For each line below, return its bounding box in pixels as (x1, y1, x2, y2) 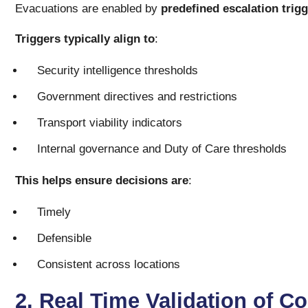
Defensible (36, 232, 91, 245)
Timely (36, 206, 71, 219)
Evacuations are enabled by (14, 2, 161, 15)
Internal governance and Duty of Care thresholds (36, 142, 290, 155)
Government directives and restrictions (36, 90, 237, 103)
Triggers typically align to (14, 32, 155, 45)
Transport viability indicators (36, 116, 182, 129)
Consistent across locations (36, 258, 180, 271)
